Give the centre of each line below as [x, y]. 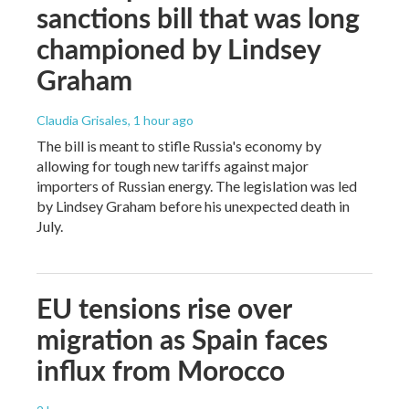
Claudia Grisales [82, 120]
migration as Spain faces [182, 338]
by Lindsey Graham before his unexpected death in [193, 205]
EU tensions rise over [164, 307]
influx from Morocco [161, 369]
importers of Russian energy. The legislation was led [197, 185]
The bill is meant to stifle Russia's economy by [179, 145]
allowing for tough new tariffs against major [173, 165]
